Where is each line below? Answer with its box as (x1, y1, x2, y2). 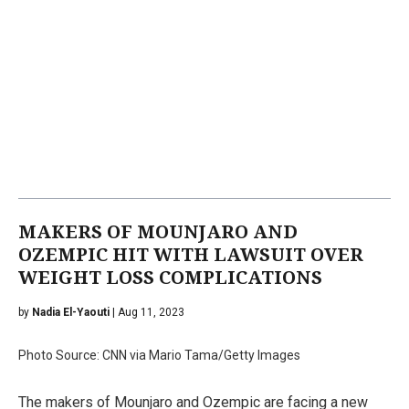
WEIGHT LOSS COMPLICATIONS (18, 266, 322, 288)
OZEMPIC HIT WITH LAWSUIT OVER (18, 243, 363, 266)
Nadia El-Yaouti (32, 305, 110, 319)
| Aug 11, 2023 (110, 305, 184, 319)
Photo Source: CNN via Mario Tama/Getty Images (18, 347, 300, 362)
